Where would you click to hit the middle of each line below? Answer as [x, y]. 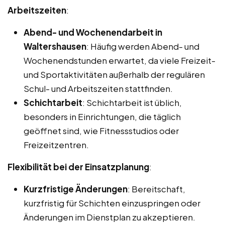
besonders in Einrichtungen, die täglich [102, 116]
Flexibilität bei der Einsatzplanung [78, 166]
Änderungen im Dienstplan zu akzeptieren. [109, 217]
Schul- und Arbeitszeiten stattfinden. [98, 88]
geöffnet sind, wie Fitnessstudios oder [101, 130]
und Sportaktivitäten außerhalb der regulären [114, 74]
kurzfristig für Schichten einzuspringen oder [112, 203]
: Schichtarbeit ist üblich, [132, 102]
